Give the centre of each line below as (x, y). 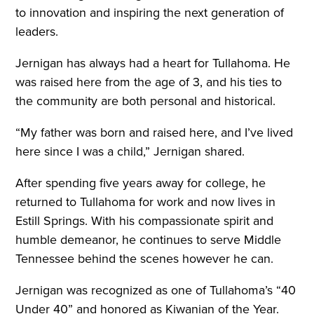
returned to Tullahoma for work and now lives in (146, 202)
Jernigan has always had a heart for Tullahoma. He (153, 63)
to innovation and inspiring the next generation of (150, 13)
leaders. (39, 32)
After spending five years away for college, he (141, 183)
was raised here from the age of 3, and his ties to (149, 82)
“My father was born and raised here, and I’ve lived (155, 133)
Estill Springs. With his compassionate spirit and (145, 221)
